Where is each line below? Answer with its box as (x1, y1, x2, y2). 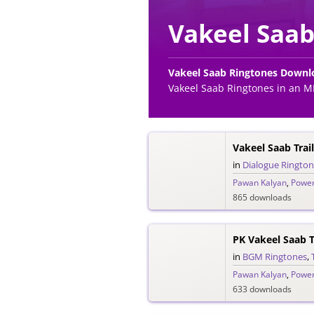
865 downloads (233, 191, 292, 204)
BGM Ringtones (243, 250, 307, 264)
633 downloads (233, 283, 292, 296)
